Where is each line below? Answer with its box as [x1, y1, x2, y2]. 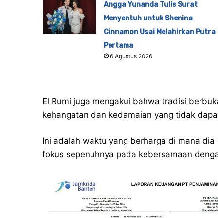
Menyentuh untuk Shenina [103, 14, 193, 23]
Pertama [103, 41, 133, 50]
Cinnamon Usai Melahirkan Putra [103, 28, 216, 36]
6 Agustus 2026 [109, 53, 152, 60]
